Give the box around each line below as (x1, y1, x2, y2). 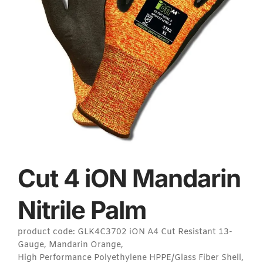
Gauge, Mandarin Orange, (18, 239, 123, 251)
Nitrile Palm (18, 194, 146, 225)
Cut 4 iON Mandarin (18, 163, 241, 193)
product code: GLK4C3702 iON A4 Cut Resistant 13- (18, 226, 232, 238)
